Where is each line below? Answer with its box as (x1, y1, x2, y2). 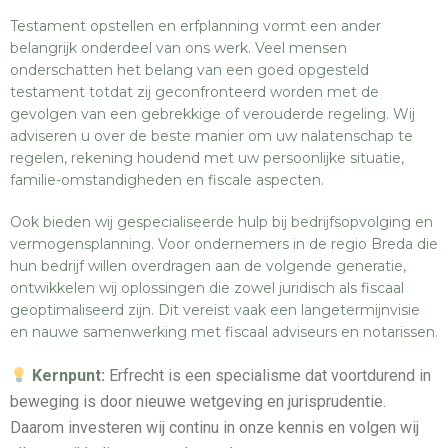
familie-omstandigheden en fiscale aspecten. (10, 171, 324, 189)
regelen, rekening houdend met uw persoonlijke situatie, (10, 149, 404, 167)
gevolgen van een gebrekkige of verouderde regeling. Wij (10, 105, 415, 123)
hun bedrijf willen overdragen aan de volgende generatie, (10, 257, 406, 275)
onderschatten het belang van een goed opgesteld (10, 61, 369, 79)
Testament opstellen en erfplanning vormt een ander (10, 17, 381, 35)
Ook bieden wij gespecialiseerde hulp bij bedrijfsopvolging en (10, 213, 433, 231)
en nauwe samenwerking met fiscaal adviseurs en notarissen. (10, 323, 438, 341)
